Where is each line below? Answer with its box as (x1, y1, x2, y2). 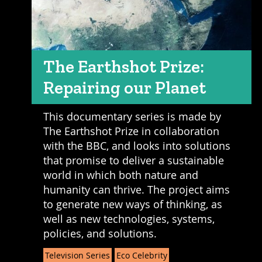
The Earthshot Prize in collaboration (43, 123, 219, 138)
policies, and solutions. (43, 226, 157, 240)
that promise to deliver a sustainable (43, 153, 224, 167)
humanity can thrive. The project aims (43, 182, 230, 196)
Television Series (44, 249, 110, 261)
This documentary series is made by (43, 109, 221, 123)
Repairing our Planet (43, 77, 206, 98)
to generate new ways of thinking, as (43, 196, 222, 211)
